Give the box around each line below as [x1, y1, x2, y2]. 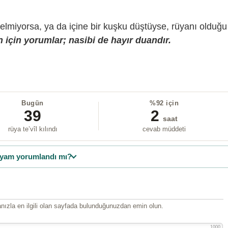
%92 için [150, 99, 179, 107]
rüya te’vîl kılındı [8, 125, 58, 133]
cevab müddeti [142, 125, 186, 133]
